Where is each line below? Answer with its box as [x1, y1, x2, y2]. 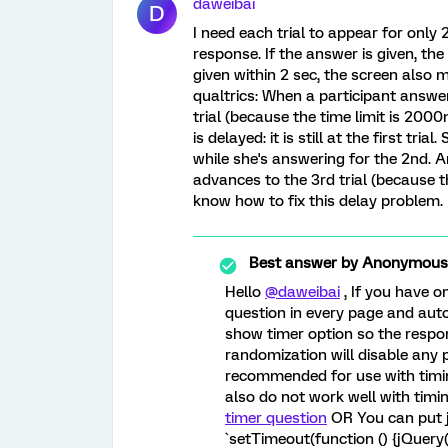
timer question [225, 409, 327, 427]
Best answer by [249, 254, 358, 272]
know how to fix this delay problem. [193, 192, 443, 210]
